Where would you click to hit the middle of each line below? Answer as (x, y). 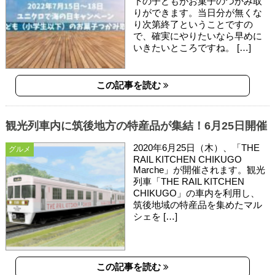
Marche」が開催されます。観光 (199, 170)
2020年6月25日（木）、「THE (197, 148)
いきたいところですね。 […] (192, 48)
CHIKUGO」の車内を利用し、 (197, 193)
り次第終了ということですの (193, 25)
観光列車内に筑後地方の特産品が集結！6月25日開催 (136, 126)
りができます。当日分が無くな (198, 13)
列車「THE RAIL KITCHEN (189, 182)
